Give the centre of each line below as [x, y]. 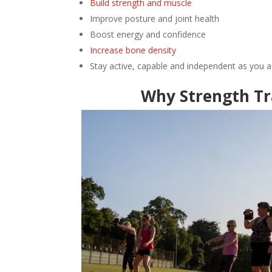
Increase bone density [133, 50]
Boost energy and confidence [148, 34]
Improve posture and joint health [155, 18]
